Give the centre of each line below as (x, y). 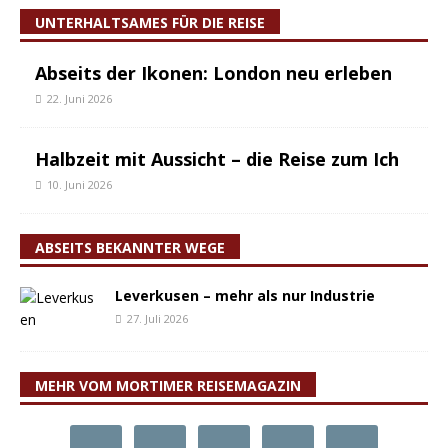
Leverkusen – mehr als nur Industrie (245, 295)
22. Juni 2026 (79, 98)
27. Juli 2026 (157, 318)
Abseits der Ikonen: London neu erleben (213, 73)
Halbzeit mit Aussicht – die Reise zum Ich (217, 159)
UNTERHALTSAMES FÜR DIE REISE (150, 22)
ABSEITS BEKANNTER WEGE (130, 247)
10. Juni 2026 (79, 184)
